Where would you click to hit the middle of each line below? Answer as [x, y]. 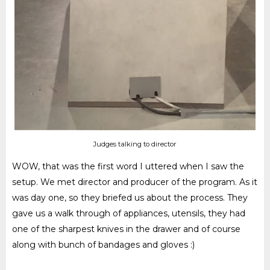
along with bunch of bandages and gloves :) [105, 244]
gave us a [33, 213]
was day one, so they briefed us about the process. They [130, 197]
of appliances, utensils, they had [178, 213]
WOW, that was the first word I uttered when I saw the [128, 166]
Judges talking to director [135, 144]
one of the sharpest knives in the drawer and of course [126, 229]
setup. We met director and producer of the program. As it [135, 182]
